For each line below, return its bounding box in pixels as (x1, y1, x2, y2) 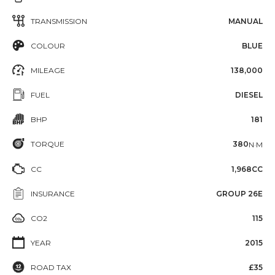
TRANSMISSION (31, 17, 87, 26)
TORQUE (31, 139, 64, 149)
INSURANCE (31, 188, 75, 198)
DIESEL (235, 90, 263, 99)
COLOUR (31, 41, 65, 50)
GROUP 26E (216, 188, 263, 198)
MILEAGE (31, 66, 65, 75)
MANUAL (228, 17, 263, 26)
